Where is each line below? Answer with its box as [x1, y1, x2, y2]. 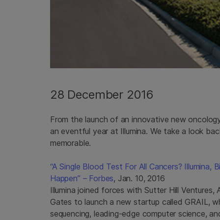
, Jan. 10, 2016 [113, 173, 165, 183]
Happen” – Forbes [50, 173, 114, 183]
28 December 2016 [50, 87, 154, 102]
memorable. [50, 137, 91, 148]
